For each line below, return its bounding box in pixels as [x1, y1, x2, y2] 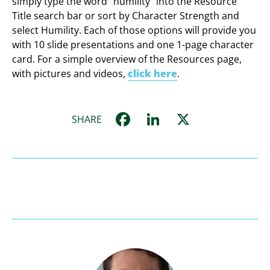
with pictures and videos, [12, 67, 128, 81]
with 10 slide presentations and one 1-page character [12, 38, 254, 52]
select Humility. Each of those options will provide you [12, 24, 257, 37]
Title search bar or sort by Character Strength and [12, 9, 240, 23]
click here [128, 67, 178, 81]
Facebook [132, 106, 219, 133]
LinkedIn [162, 106, 240, 133]
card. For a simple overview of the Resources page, [12, 52, 242, 66]
